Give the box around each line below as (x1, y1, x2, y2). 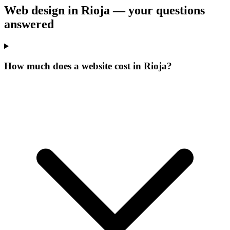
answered (4, 17, 54, 31)
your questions (128, 4, 205, 17)
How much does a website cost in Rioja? (4, 60, 172, 71)
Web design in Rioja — (4, 4, 128, 17)
